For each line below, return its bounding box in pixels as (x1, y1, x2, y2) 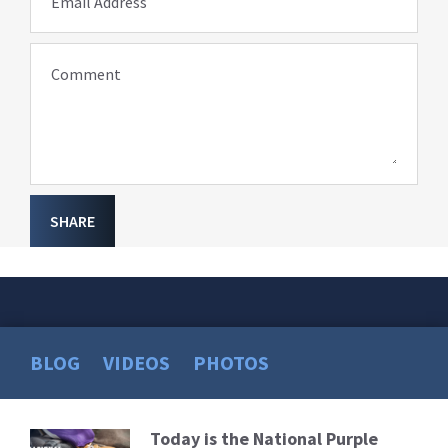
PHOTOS (193, 350, 269, 375)
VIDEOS (103, 350, 170, 375)
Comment (51, 64, 121, 84)
